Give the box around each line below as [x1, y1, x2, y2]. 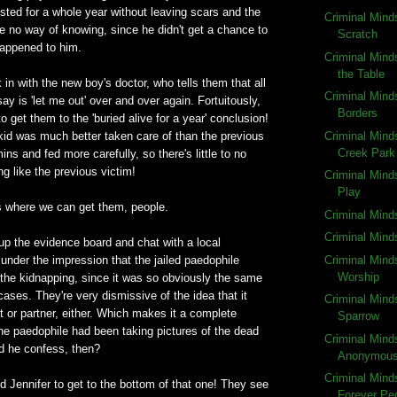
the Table [338, 66, 385, 81]
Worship [338, 269, 380, 284]
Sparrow [338, 309, 380, 323]
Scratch [338, 27, 378, 42]
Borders [338, 106, 378, 121]
